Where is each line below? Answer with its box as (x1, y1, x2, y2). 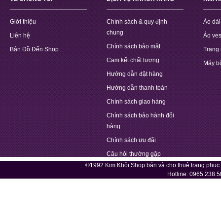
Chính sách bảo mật (107, 43, 160, 50)
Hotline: (167, 171, 190, 178)
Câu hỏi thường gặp (107, 150, 161, 158)
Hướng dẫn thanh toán (107, 84, 168, 92)
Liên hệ (10, 32, 30, 39)
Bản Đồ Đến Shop (10, 46, 59, 53)
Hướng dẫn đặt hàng (107, 71, 163, 78)
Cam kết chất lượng (107, 57, 159, 64)
